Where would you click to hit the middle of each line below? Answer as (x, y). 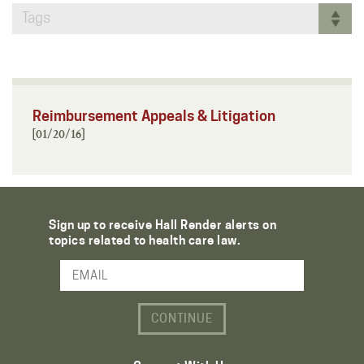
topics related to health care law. (145, 240)
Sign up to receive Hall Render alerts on (162, 225)
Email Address (54, 282)
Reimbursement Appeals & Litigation (154, 115)
